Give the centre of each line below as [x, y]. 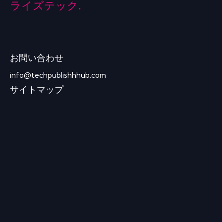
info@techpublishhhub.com [58, 75]
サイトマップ [37, 90]
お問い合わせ [37, 58]
